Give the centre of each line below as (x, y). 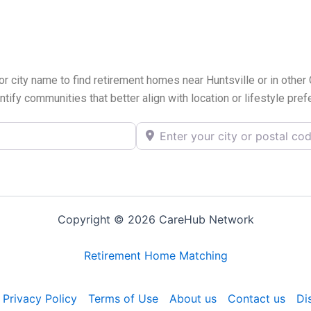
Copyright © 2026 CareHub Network (155, 220)
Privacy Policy (40, 299)
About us (193, 299)
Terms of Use (123, 299)
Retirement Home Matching (155, 256)
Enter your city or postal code (213, 129)
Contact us (256, 299)
